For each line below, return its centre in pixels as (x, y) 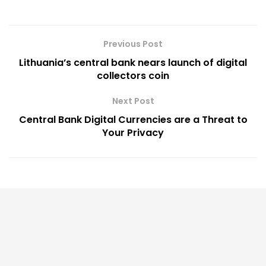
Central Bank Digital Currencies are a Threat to (133, 120)
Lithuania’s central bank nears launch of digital (133, 63)
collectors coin (133, 76)
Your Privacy (133, 133)
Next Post (133, 101)
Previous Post (133, 44)
